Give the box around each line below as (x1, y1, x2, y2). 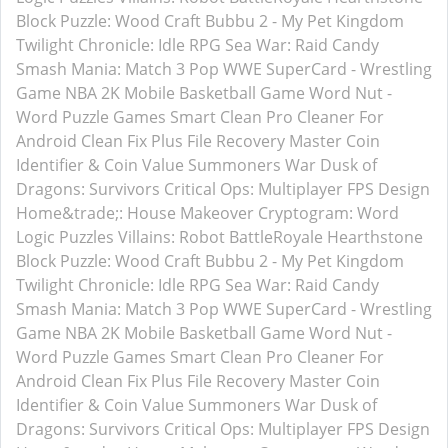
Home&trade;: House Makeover (16, 202, 254, 224)
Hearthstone (327, 226, 423, 248)
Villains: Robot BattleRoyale (118, 226, 323, 248)
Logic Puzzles (16, 226, 114, 248)
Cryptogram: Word (258, 202, 399, 224)
